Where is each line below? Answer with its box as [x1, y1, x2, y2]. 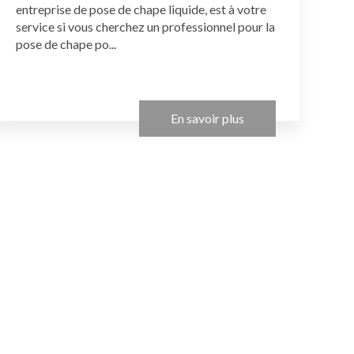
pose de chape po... [16, 36, 117, 51]
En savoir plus [171, 110, 245, 126]
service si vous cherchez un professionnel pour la [16, 18, 276, 34]
